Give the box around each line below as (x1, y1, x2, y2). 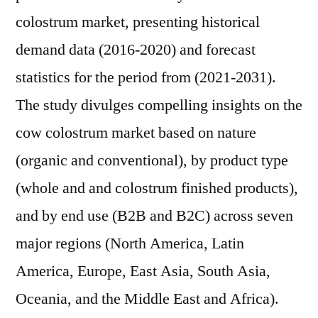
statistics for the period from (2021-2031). (16, 67, 276, 87)
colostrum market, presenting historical (16, 12, 260, 32)
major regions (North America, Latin (16, 234, 244, 253)
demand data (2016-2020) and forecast (16, 40, 256, 60)
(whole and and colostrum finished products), (16, 178, 298, 198)
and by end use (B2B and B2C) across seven (16, 206, 293, 226)
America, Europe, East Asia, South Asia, (16, 261, 270, 281)
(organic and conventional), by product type (16, 150, 288, 170)
